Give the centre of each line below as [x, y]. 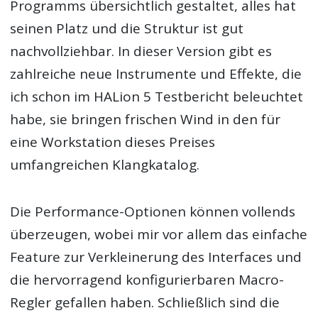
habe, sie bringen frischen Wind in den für [146, 119]
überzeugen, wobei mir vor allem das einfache [159, 235]
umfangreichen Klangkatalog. [105, 164]
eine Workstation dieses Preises [113, 142]
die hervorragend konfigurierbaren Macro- [147, 280]
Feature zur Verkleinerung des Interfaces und [156, 257]
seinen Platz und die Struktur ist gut [127, 28]
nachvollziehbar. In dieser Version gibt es [141, 51]
